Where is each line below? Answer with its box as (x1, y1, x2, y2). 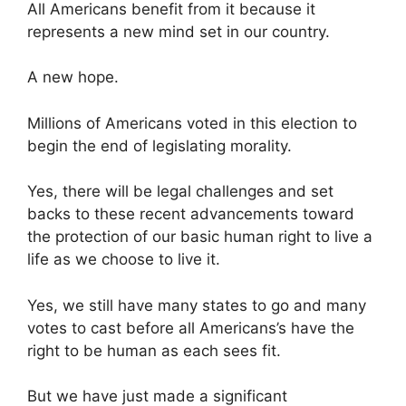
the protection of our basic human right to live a (27, 227, 372, 246)
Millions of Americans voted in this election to (27, 113, 357, 132)
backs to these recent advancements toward (27, 205, 354, 224)
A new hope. (27, 68, 119, 87)
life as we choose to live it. (27, 250, 220, 269)
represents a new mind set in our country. (27, 22, 330, 41)
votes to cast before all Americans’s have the (27, 318, 354, 337)
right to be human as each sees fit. (27, 341, 281, 360)
